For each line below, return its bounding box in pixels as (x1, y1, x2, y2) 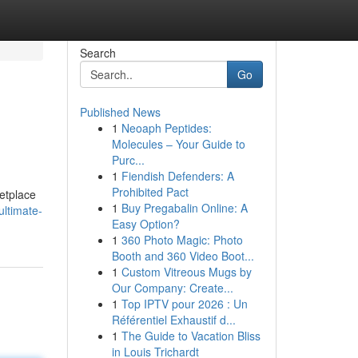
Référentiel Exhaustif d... (111, 312, 236, 328)
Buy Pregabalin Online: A (121, 200, 248, 216)
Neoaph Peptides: (121, 120, 212, 136)
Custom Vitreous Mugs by (121, 264, 252, 280)
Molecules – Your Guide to (111, 136, 245, 152)
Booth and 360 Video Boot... (111, 248, 254, 264)
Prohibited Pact (111, 184, 189, 200)
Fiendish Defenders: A (121, 168, 234, 184)
